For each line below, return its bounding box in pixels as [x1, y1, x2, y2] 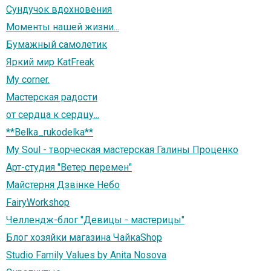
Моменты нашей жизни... [6, 21, 119, 33]
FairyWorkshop [6, 197, 70, 209]
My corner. [6, 74, 50, 86]
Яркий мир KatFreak [6, 56, 94, 68]
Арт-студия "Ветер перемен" [6, 162, 132, 174]
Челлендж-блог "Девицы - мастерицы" [6, 214, 184, 226]
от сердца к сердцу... [6, 109, 99, 121]
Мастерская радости [6, 91, 97, 103]
